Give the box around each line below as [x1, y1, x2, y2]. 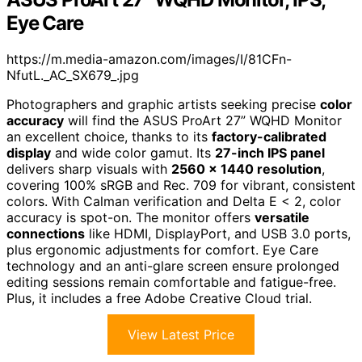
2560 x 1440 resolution [171, 161, 322, 178]
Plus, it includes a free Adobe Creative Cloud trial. [6, 290, 312, 307]
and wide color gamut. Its [51, 145, 215, 162]
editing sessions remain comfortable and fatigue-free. [6, 274, 336, 291]
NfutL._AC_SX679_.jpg [6, 67, 139, 84]
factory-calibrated [212, 128, 326, 145]
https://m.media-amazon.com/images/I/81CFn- [6, 51, 292, 68]
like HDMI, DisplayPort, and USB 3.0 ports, [85, 225, 351, 242]
